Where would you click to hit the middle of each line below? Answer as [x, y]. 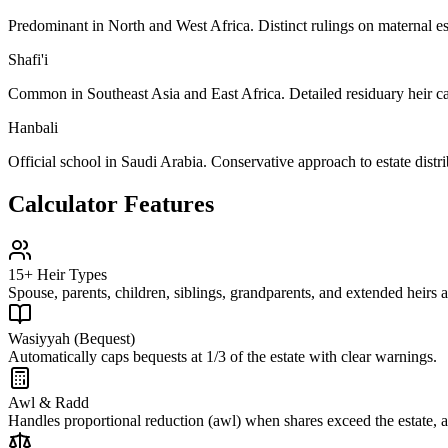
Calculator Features [111, 203]
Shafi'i [28, 59]
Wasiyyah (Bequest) [71, 338]
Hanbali [33, 127]
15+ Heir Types [57, 274]
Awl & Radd [48, 402]
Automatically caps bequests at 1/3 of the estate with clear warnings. [222, 356]
